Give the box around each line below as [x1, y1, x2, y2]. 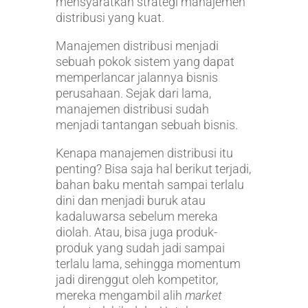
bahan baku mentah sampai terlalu [55, 177, 244, 192]
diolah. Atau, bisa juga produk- [55, 224, 217, 239]
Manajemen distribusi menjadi [55, 38, 219, 53]
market [184, 287, 222, 302]
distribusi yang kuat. [55, 10, 164, 25]
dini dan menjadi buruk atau [55, 192, 206, 208]
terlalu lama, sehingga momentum [55, 256, 241, 271]
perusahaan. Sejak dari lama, [55, 85, 211, 100]
